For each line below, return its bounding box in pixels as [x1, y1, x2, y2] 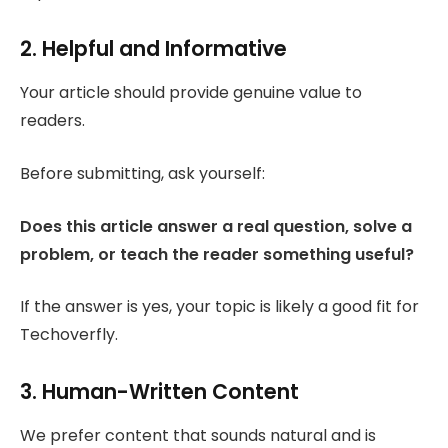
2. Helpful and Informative [20, 34, 287, 64]
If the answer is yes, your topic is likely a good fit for [20, 295, 419, 319]
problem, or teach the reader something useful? [20, 242, 414, 266]
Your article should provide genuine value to [20, 81, 362, 105]
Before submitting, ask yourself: [20, 162, 265, 186]
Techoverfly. [20, 323, 118, 347]
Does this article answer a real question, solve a [20, 214, 412, 238]
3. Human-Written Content [20, 377, 299, 407]
